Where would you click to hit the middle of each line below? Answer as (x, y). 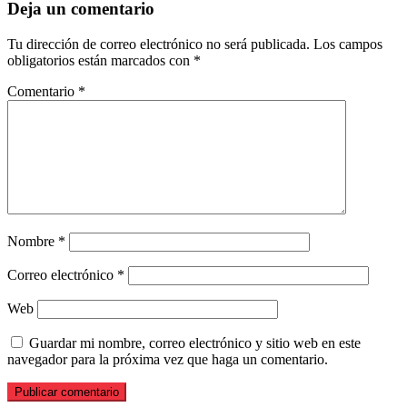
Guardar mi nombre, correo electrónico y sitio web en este (195, 342)
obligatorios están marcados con (100, 60)
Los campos (348, 44)
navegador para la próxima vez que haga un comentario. (168, 359)
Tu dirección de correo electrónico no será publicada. (159, 44)
